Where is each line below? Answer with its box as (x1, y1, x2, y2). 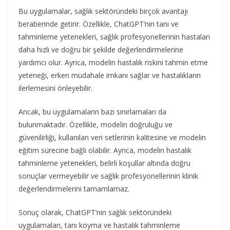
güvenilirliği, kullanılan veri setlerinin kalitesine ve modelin (18, 132, 206, 142)
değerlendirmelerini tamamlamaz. (18, 183, 129, 194)
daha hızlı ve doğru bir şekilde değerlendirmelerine (18, 44, 183, 54)
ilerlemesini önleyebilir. (18, 83, 92, 93)
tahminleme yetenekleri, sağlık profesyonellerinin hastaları (18, 31, 210, 42)
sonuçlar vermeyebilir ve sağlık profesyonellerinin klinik (18, 170, 198, 181)
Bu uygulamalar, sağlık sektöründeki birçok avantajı (18, 6, 188, 16)
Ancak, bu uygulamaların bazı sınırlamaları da (18, 106, 166, 117)
